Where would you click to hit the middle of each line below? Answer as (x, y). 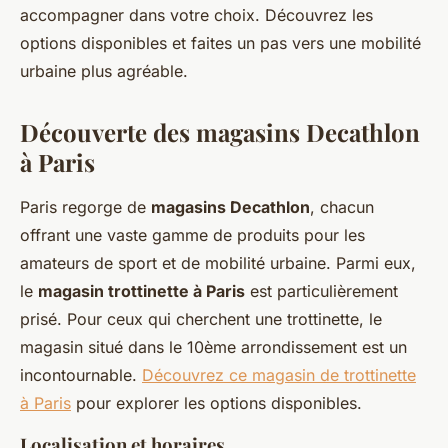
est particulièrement (321, 291)
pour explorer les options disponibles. (216, 403)
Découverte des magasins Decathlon (220, 132)
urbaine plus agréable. (104, 71)
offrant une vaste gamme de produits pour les (192, 235)
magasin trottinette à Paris (141, 291)
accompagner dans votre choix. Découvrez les (196, 15)
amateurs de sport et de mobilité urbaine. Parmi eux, (218, 263)
